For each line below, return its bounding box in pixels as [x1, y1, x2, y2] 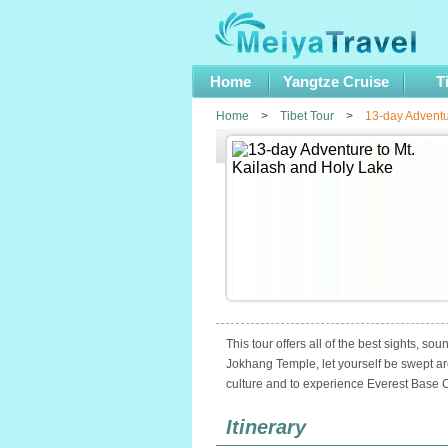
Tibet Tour [279, 109, 334, 123]
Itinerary [225, 416, 306, 438]
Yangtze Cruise [283, 73, 389, 90]
